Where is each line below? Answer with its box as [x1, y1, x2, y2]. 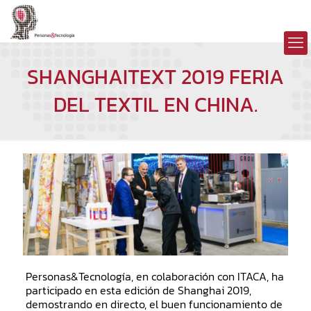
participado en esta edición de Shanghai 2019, [25, 282, 251, 299]
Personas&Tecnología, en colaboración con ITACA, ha [25, 268, 284, 285]
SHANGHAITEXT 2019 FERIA [27, 61, 284, 92]
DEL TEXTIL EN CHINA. [53, 89, 258, 120]
